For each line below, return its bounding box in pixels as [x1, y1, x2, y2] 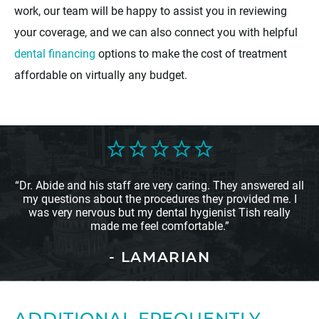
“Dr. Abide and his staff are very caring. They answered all [15, 177, 304, 193]
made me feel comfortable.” [90, 218, 229, 234]
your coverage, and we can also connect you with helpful [14, 24, 298, 40]
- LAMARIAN [108, 251, 211, 266]
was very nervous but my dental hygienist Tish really [28, 204, 291, 220]
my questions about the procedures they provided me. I [22, 191, 297, 206]
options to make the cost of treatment [95, 46, 287, 61]
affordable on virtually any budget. [14, 67, 187, 83]
